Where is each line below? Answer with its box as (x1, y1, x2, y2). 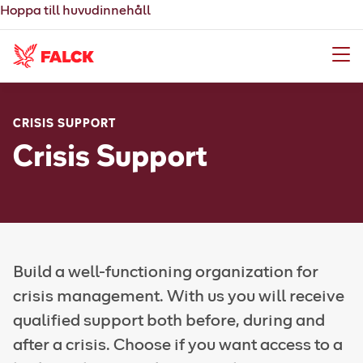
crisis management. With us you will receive (13, 288, 344, 305)
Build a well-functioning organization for (13, 264, 318, 280)
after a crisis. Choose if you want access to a (13, 337, 343, 353)
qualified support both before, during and (13, 313, 325, 329)
